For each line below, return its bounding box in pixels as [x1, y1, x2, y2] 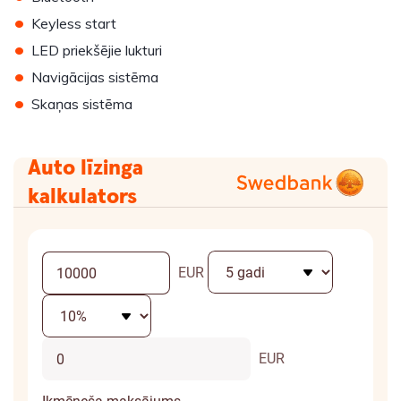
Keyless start [31, 14, 116, 32]
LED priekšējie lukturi [31, 41, 162, 59]
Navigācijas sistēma [31, 68, 158, 86]
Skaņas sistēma [31, 95, 132, 113]
